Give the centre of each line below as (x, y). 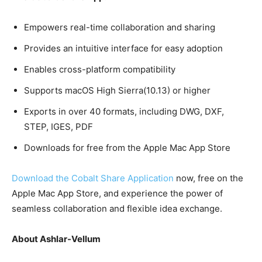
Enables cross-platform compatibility (100, 70)
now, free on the (208, 178)
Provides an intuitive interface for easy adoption (123, 49)
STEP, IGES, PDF (58, 127)
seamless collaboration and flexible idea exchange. (117, 209)
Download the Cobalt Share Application (93, 178)
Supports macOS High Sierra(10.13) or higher (117, 91)
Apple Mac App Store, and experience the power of (117, 194)
